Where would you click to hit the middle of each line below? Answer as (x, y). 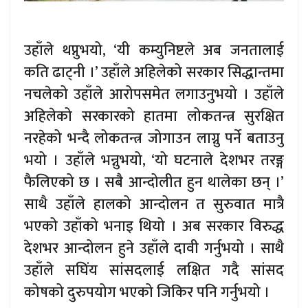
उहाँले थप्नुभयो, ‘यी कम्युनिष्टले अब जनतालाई (154, 50)
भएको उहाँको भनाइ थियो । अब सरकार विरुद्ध (154, 226)
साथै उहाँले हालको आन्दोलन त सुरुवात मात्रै (154, 204)
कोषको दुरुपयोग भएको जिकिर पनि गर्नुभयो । (147, 292)
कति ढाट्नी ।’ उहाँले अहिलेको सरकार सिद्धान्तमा (154, 72)
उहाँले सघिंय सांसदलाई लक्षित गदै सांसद (154, 270)
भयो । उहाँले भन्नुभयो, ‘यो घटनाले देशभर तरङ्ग (154, 160)
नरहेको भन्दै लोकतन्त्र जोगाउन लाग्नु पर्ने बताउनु (154, 138)
